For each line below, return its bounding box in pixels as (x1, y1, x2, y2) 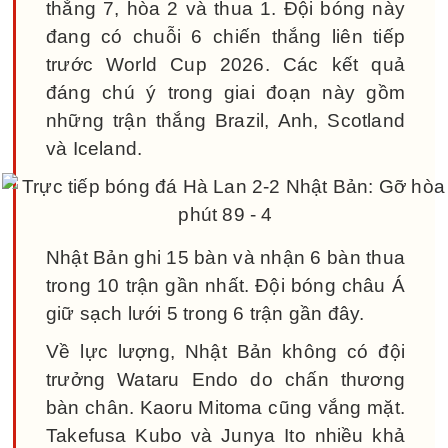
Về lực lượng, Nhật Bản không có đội (46, 340, 405, 362)
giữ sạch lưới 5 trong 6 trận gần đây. (46, 302, 365, 324)
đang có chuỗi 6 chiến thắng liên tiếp (46, 25, 405, 47)
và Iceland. (46, 137, 143, 159)
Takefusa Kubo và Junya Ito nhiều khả (46, 424, 405, 446)
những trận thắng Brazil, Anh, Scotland (46, 109, 405, 131)
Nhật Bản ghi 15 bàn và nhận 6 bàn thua (46, 246, 405, 268)
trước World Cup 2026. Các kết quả (46, 53, 405, 75)
